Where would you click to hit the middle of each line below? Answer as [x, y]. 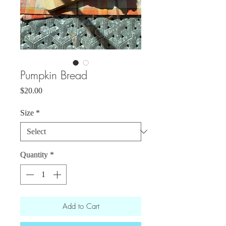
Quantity [34, 155]
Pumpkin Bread [54, 75]
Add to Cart [81, 206]
